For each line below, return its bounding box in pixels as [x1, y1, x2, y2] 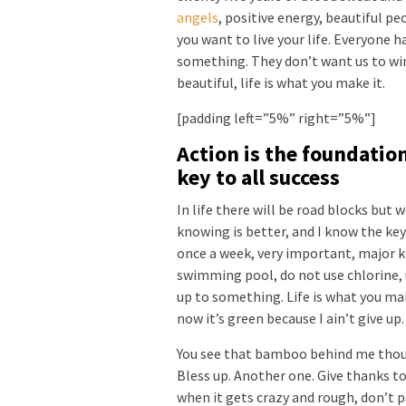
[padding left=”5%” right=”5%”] [177, 109, 376, 128]
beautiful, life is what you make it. [177, 73, 385, 92]
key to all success [177, 163, 340, 192]
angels [177, 8, 218, 27]
